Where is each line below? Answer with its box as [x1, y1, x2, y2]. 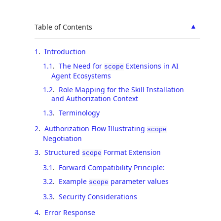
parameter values [108, 177, 169, 186]
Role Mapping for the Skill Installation [58, 85, 184, 94]
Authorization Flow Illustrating [44, 123, 147, 133]
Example [58, 177, 89, 186]
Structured [44, 147, 82, 157]
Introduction [44, 47, 86, 56]
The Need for [58, 61, 104, 71]
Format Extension [102, 147, 161, 157]
